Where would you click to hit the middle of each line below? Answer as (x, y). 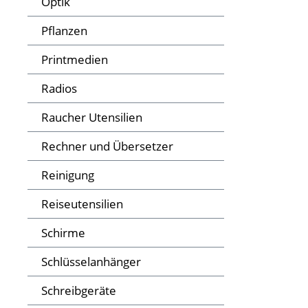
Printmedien (75, 60)
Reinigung (68, 175)
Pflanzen (64, 31)
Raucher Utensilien (92, 118)
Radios (59, 89)
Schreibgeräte (79, 291)
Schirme (63, 233)
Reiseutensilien (82, 204)
